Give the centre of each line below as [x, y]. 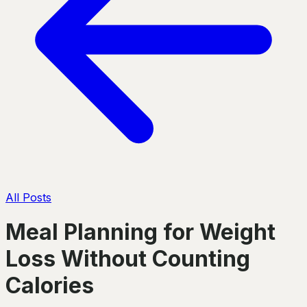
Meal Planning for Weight [140, 232]
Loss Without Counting [128, 259]
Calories [50, 286]
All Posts [28, 197]
